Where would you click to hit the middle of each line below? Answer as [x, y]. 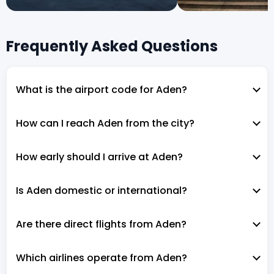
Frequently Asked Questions [112, 46]
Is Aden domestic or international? [102, 190]
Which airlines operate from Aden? [102, 257]
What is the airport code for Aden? [102, 89]
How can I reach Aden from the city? [105, 123]
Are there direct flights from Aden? [101, 224]
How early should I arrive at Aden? [99, 157]
